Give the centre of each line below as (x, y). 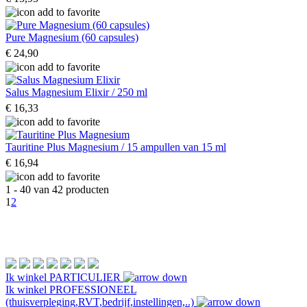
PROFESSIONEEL (93, 289)
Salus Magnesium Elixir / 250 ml (76, 92)
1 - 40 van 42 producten (57, 189)
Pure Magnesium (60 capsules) (72, 37)
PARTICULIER (85, 277)
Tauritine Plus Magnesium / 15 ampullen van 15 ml (116, 147)
